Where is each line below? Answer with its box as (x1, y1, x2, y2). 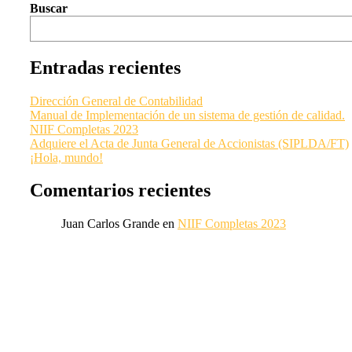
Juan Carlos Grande (61, 217, 159, 231)
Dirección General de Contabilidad (30, 93, 203, 108)
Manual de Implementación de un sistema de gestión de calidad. (30, 108, 345, 122)
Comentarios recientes (30, 180, 211, 201)
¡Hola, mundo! (30, 150, 103, 164)
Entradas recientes (30, 57, 181, 78)
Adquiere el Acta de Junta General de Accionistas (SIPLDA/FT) (30, 136, 349, 150)
